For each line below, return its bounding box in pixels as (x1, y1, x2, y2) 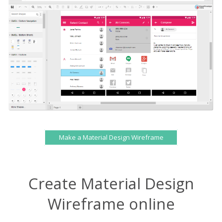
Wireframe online (47, 193, 175, 214)
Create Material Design (28, 172, 194, 194)
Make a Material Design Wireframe (58, 133, 164, 142)
